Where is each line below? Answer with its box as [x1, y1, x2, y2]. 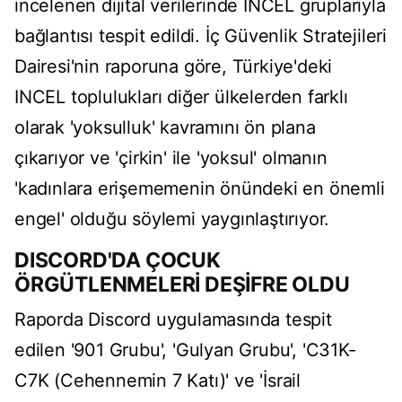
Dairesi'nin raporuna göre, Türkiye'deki [14, 56, 333, 78]
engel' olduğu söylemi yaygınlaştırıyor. [14, 208, 330, 231]
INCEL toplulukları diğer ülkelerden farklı [14, 86, 348, 109]
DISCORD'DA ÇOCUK [14, 248, 221, 274]
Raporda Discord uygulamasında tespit [14, 309, 332, 331]
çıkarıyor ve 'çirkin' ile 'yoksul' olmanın [14, 147, 328, 170]
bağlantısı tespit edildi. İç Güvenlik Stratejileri [14, 25, 387, 48]
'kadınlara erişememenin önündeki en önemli [14, 178, 385, 200]
